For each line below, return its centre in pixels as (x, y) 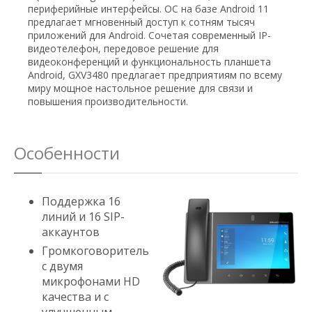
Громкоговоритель (95, 250)
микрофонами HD (91, 281)
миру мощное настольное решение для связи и (140, 88)
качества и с (75, 296)
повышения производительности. (108, 101)
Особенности (67, 153)
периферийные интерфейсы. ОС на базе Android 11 (148, 8)
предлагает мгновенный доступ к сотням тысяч (141, 22)
